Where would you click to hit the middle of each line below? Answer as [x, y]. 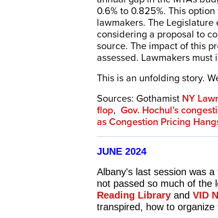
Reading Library [134, 195]
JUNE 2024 [122, 152]
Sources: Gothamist [140, 99]
